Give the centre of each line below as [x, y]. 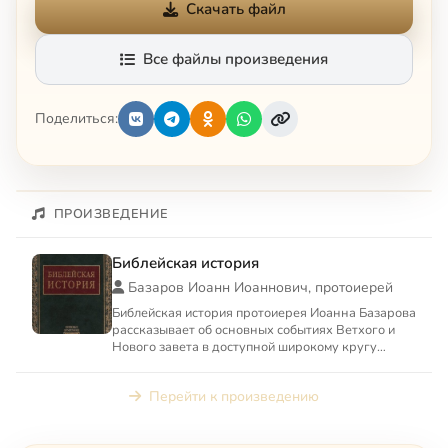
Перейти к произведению [234, 396]
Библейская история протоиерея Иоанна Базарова [264, 312]
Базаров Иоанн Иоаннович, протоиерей [260, 287]
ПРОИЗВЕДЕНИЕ [111, 213]
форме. [133, 363]
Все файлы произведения [235, 58]
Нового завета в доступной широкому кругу [244, 346]
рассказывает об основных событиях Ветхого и [253, 329]
